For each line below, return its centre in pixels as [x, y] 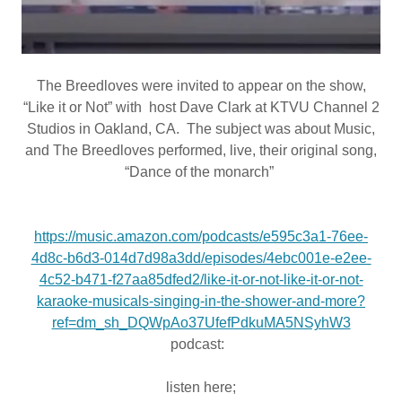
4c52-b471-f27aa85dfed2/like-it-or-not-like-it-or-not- [201, 279]
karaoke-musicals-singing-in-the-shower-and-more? [201, 301]
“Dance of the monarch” [201, 171]
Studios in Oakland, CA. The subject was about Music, [201, 128]
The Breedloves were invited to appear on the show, [201, 85]
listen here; [201, 387]
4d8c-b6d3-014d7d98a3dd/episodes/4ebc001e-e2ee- [201, 258]
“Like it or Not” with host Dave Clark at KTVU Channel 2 [201, 107]
